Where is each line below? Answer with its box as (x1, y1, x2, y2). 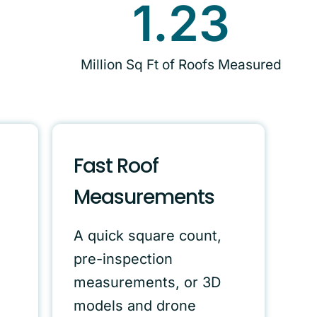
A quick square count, (74, 227, 221, 245)
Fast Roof (74, 152, 158, 180)
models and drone (74, 297, 196, 315)
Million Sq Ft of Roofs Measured (81, 57, 282, 74)
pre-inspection (74, 250, 173, 268)
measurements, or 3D (74, 274, 221, 292)
